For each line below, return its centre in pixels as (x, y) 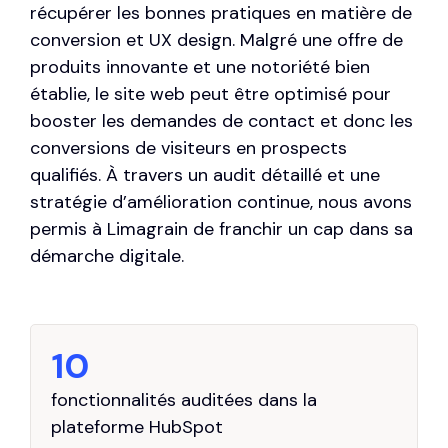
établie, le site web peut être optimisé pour (210, 94)
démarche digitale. (107, 256)
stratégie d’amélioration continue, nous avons (221, 202)
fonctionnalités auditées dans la (184, 400)
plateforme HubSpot (137, 427)
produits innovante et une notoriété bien (200, 67)
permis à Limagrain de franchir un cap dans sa (221, 229)
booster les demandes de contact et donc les (221, 121)
